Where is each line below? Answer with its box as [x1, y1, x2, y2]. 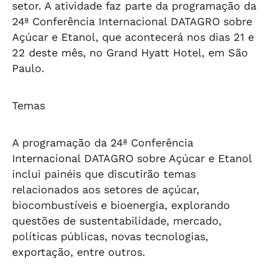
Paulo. [12, 62, 44, 74]
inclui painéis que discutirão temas [12, 168, 196, 180]
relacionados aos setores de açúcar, [12, 183, 199, 196]
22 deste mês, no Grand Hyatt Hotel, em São [12, 46, 248, 59]
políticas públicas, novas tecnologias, [12, 230, 208, 243]
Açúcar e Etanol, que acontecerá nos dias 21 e [12, 31, 254, 43]
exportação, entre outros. [12, 246, 145, 258]
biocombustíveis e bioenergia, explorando [12, 199, 230, 211]
